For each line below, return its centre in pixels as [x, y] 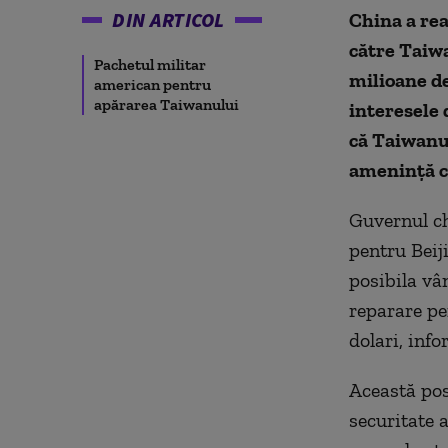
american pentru [152, 84]
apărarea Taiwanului [166, 104]
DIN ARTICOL [168, 19]
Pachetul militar [150, 64]
